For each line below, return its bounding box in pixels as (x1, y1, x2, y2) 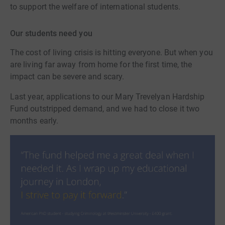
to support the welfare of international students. (10, 2, 180, 12)
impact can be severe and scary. (10, 71, 125, 81)
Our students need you (10, 29, 92, 39)
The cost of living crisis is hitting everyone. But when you (10, 47, 213, 57)
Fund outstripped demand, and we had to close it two (10, 103, 200, 114)
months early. (10, 116, 59, 126)
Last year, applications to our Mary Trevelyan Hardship (10, 91, 205, 101)
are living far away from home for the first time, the (10, 59, 192, 69)
